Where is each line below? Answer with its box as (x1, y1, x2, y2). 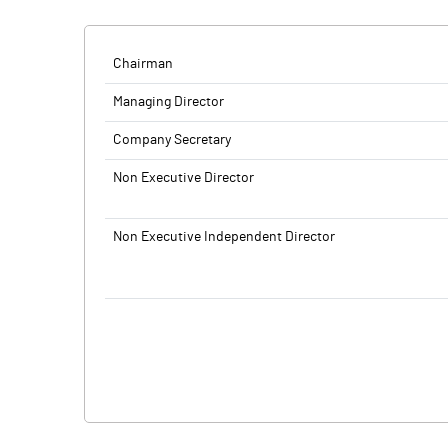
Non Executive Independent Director (113, 230, 335, 244)
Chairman (113, 57, 173, 71)
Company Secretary (113, 133, 231, 147)
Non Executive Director (113, 171, 254, 185)
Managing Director (113, 95, 224, 109)
